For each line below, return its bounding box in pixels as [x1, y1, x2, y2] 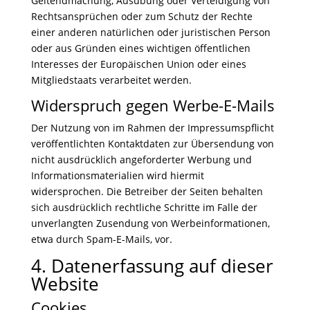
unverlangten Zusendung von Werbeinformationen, [30, 217, 270, 230]
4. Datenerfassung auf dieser [30, 253, 273, 278]
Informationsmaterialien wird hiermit [30, 169, 204, 182]
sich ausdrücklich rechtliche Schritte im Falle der [30, 201, 257, 214]
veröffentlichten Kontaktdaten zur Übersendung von [30, 137, 274, 150]
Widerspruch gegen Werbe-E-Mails [30, 95, 275, 116]
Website [30, 271, 99, 296]
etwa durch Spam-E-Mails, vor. [30, 232, 172, 246]
